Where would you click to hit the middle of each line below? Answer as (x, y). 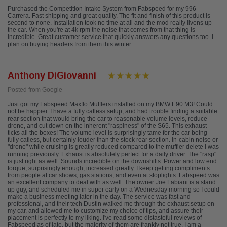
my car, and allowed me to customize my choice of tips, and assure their (105, 211)
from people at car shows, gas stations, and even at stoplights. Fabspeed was (113, 176)
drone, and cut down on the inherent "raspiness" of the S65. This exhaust (107, 126)
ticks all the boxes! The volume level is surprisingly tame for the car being (107, 133)
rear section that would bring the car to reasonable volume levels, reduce (107, 119)
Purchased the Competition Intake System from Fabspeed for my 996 (102, 9)
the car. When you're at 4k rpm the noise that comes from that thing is (101, 30)
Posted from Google (35, 90)
